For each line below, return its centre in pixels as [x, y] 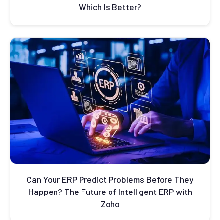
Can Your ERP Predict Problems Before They [110, 179]
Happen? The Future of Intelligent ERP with [110, 192]
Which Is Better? [110, 7]
